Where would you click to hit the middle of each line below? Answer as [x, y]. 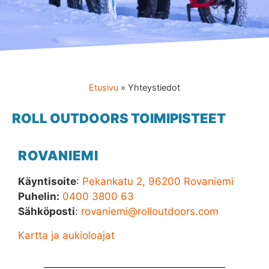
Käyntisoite [47, 181]
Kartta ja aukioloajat [66, 235]
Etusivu [104, 87]
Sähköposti [47, 211]
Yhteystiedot [154, 87]
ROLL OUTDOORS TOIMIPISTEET [119, 118]
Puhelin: [39, 196]
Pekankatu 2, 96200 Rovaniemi [158, 181]
